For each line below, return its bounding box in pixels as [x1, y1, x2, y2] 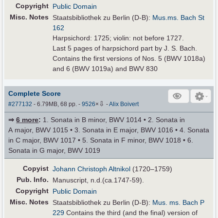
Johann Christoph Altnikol [53, 165, 131, 173]
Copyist [23, 164, 49, 173]
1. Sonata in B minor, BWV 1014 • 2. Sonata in [41, 116, 185, 124]
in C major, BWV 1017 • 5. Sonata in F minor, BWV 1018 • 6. [8, 136, 194, 145]
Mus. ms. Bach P [152, 199, 205, 207]
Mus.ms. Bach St [152, 13, 205, 21]
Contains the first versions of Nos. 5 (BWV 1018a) [53, 54, 206, 62]
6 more [16, 116, 39, 124]
